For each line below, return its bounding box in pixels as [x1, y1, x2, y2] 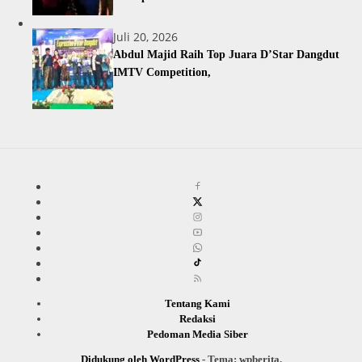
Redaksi [179, 313, 216, 326]
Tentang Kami [164, 297, 230, 310]
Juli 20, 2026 [113, 29, 178, 45]
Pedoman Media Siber [146, 328, 248, 341]
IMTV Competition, [113, 66, 211, 79]
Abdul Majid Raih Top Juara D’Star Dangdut [113, 48, 339, 61]
